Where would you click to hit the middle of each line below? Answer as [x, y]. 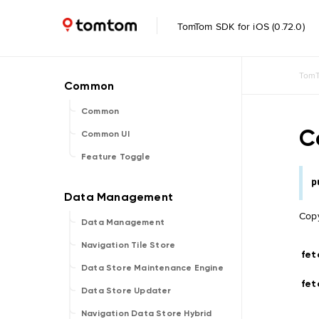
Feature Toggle [116, 157]
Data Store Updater [126, 291]
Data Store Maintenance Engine [152, 268]
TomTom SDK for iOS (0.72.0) [240, 26]
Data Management [123, 222]
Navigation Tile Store [129, 245]
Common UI [105, 134]
